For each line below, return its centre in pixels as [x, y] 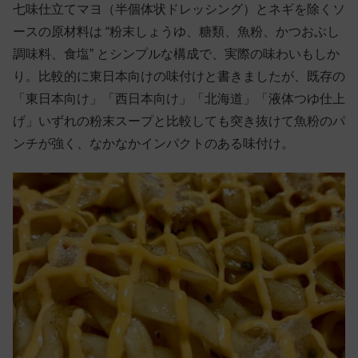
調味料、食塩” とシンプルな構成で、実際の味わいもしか [176, 54]
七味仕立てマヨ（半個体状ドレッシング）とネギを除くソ [179, 10]
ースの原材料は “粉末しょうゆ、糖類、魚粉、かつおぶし [176, 32]
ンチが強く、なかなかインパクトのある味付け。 [153, 144]
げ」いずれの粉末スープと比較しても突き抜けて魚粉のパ [179, 121]
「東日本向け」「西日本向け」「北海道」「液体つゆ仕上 [179, 99]
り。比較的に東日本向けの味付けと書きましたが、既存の [179, 77]
